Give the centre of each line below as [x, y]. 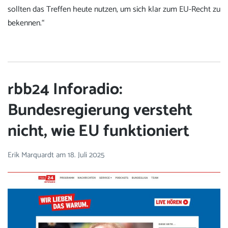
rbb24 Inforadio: [65, 90]
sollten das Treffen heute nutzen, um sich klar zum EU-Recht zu [114, 9]
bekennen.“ [26, 23]
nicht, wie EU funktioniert [98, 132]
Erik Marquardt [32, 155]
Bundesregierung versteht [100, 111]
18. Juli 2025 [86, 155]
